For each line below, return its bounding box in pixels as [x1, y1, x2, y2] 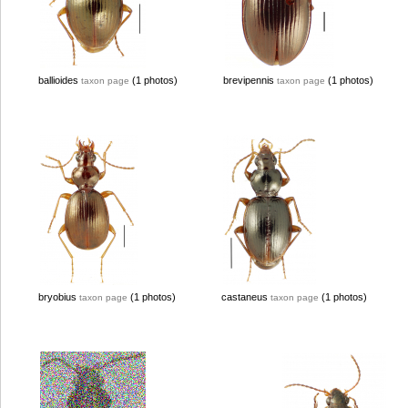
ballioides [38, 75, 81, 86]
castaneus [221, 291, 270, 302]
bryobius [38, 291, 79, 302]
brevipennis [223, 75, 277, 86]
